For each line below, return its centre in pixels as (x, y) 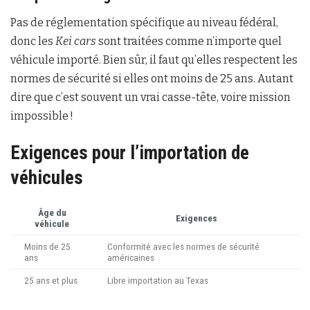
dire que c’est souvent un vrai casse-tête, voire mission (151, 97)
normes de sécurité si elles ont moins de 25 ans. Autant (152, 78)
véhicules (47, 178)
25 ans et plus (51, 281)
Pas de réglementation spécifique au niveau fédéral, (144, 22)
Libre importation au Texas (158, 281)
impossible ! (42, 116)
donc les (33, 41)
